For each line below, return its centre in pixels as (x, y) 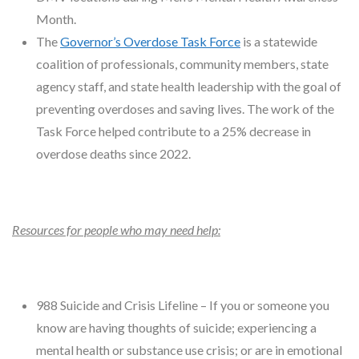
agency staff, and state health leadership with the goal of (189, 86)
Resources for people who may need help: (116, 229)
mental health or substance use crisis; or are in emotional (189, 349)
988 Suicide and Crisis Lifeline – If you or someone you (183, 305)
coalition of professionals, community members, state (182, 63)
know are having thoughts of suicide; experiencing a (176, 327)
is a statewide (279, 41)
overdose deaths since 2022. (113, 153)
